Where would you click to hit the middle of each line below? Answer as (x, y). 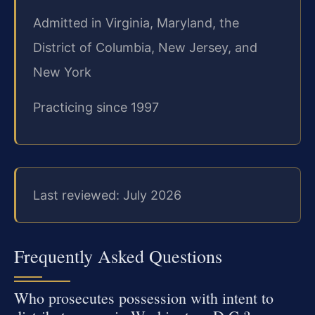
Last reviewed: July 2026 (107, 195)
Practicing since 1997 (96, 107)
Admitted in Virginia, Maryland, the (136, 23)
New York (62, 72)
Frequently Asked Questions (118, 256)
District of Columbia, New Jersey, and (145, 48)
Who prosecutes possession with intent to (144, 298)
